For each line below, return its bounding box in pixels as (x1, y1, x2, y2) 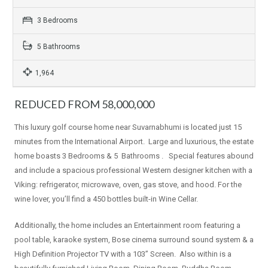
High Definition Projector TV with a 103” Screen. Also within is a (14, 249, 232, 259)
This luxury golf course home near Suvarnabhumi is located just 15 (14, 123, 242, 132)
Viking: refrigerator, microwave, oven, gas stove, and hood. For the (14, 180, 242, 190)
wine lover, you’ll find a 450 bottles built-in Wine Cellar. (14, 194, 198, 204)
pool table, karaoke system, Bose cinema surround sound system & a (14, 235, 254, 245)
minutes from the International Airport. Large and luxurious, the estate (14, 137, 254, 147)
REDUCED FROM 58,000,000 (14, 98, 154, 111)
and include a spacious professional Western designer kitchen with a (14, 166, 252, 175)
